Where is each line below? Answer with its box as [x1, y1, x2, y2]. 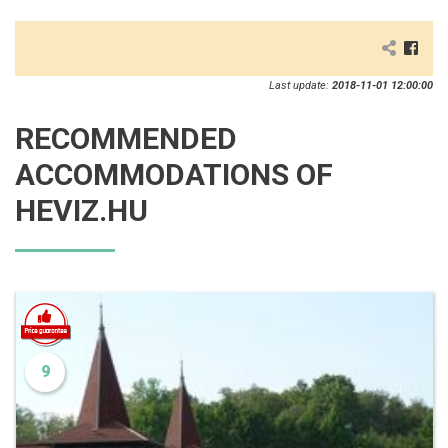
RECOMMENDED [15, 121, 237, 157]
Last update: [269, 79, 332, 93]
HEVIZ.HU [15, 193, 148, 229]
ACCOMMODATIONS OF [15, 157, 333, 193]
